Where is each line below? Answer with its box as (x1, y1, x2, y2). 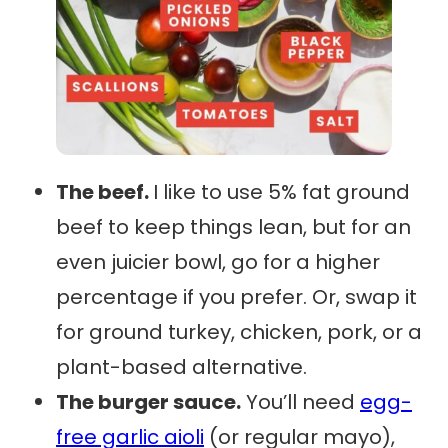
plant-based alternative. (56, 353, 307, 382)
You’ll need (241, 388, 360, 417)
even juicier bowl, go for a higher (56, 248, 380, 277)
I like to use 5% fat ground (153, 178, 410, 207)
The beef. (56, 178, 153, 207)
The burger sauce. (56, 388, 241, 417)
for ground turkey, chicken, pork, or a (56, 318, 422, 347)
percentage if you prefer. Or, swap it (56, 283, 417, 312)
